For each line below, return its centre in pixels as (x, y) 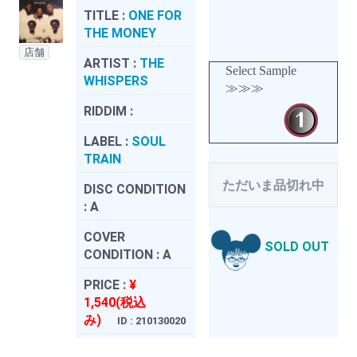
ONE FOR (155, 15)
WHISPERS (116, 80)
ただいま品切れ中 (273, 185)
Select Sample (261, 70)
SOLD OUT (297, 247)
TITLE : (106, 15)
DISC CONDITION (135, 189)
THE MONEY (120, 33)
